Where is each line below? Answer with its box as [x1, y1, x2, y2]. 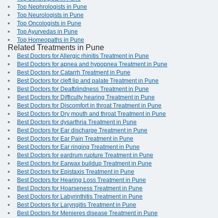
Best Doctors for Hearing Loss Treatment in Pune [17, 177, 146, 184]
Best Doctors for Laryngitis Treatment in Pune [17, 201, 136, 209]
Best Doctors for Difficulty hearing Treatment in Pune [17, 94, 155, 101]
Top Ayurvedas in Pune [17, 28, 78, 36]
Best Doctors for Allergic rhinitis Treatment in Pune [17, 53, 149, 60]
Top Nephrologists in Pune [17, 3, 87, 11]
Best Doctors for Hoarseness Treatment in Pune [17, 185, 143, 192]
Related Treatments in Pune [8, 43, 104, 52]
